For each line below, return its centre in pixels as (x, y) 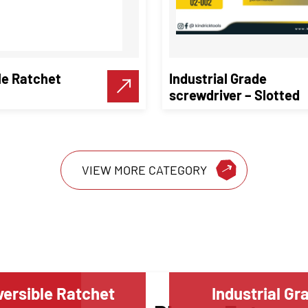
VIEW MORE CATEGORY (144, 170)
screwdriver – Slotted (234, 95)
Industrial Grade (218, 78)
